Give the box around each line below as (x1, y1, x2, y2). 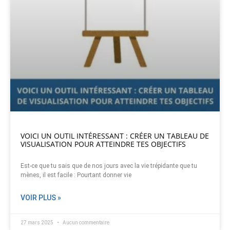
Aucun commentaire (62, 220, 109, 226)
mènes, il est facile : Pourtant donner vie (21, 171, 131, 179)
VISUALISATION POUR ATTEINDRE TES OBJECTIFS (21, 139, 186, 149)
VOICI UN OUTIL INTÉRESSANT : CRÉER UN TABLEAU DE (21, 131, 209, 141)
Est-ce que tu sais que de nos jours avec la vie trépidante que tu (21, 162, 197, 170)
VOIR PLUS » (21, 194, 61, 202)
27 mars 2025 (21, 220, 54, 226)
